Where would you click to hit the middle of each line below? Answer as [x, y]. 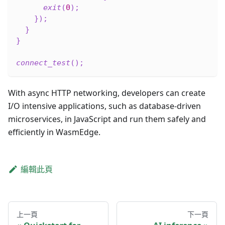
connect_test [43, 63]
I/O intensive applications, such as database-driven [104, 106]
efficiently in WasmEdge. [54, 132]
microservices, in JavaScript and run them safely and [107, 119]
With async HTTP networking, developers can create [107, 93]
